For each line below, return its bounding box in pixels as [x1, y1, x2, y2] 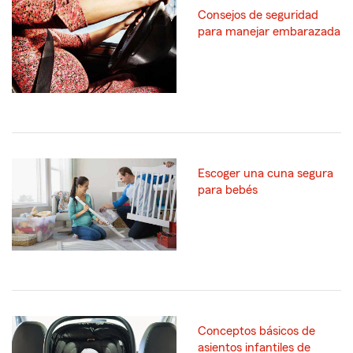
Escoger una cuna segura [198, 166, 333, 180]
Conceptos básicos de [198, 325, 315, 338]
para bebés [198, 183, 258, 196]
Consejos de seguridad [198, 9, 318, 22]
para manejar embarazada [198, 25, 340, 39]
